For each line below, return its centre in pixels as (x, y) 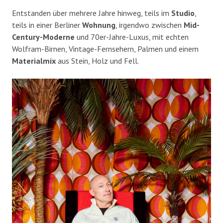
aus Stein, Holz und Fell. (97, 60)
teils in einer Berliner (47, 25)
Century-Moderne (43, 37)
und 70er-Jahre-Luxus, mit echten (132, 37)
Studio (183, 13)
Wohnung (99, 25)
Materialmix (34, 60)
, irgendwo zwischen (150, 25)
